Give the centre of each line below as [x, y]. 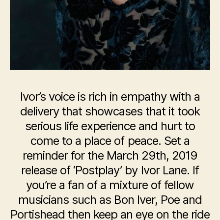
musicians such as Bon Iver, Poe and [110, 200]
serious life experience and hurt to [110, 126]
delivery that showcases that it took [110, 111]
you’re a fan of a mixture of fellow [110, 185]
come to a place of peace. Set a [110, 141]
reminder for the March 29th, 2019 [110, 156]
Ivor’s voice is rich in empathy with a [110, 97]
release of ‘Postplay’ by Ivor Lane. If [110, 170]
